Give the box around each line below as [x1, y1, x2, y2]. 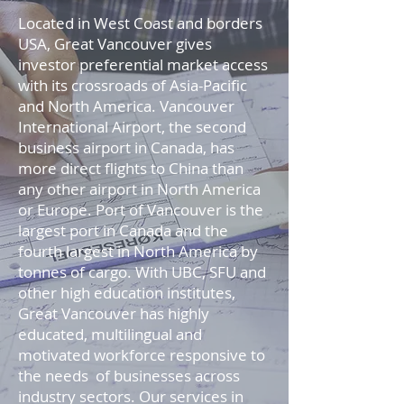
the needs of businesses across [18, 365, 240, 386]
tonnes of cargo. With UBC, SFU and [18, 262, 266, 282]
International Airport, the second [18, 116, 246, 137]
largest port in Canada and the [18, 220, 228, 241]
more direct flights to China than [18, 158, 243, 179]
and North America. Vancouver [18, 96, 234, 116]
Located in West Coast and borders [18, 13, 262, 33]
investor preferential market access [18, 54, 268, 75]
